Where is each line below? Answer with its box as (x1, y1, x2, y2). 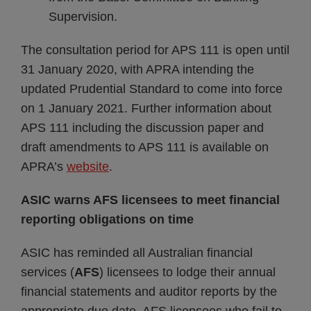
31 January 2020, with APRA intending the (21, 62, 254, 76)
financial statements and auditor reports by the (21, 285, 277, 299)
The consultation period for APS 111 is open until (21, 43, 289, 57)
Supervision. (49, 10, 117, 24)
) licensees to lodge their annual (99, 265, 276, 279)
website (67, 160, 109, 174)
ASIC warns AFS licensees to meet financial (21, 193, 280, 207)
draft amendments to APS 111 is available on (21, 140, 269, 154)
